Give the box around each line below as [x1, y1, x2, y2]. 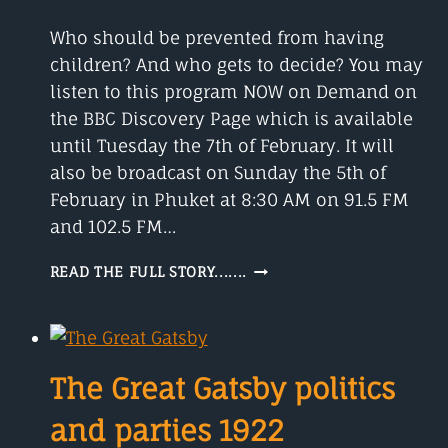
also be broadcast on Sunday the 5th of [49, 162, 386, 184]
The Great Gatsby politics [49, 371, 395, 407]
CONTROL [246, 279, 315, 296]
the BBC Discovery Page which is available [49, 108, 413, 130]
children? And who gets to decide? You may [49, 54, 423, 76]
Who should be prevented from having [49, 27, 384, 49]
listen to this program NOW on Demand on [49, 81, 417, 103]
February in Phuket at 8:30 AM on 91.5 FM [49, 189, 409, 211]
